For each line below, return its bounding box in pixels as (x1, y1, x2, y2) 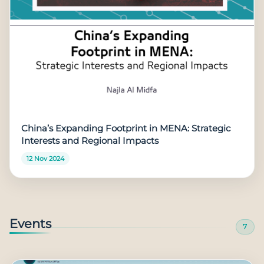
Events (9, 216, 51, 231)
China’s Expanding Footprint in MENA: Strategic (21, 123, 231, 134)
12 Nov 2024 (26, 154, 64, 163)
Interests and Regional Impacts (21, 136, 159, 147)
